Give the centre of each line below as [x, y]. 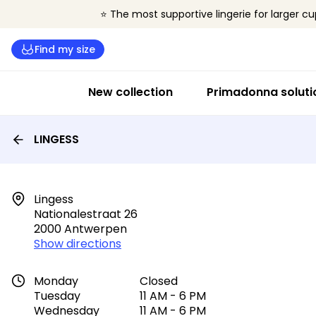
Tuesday [57, 296]
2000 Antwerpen [80, 229]
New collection [130, 92]
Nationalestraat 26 [86, 214]
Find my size [65, 49]
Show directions [78, 244]
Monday [56, 281]
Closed [159, 281]
